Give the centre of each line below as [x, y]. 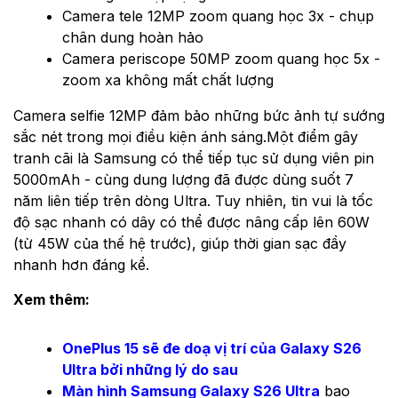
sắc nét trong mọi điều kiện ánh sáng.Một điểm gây [186, 136]
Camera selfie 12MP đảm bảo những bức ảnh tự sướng [199, 115]
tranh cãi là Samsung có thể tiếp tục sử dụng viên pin [194, 158]
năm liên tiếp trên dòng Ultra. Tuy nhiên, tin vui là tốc [193, 200]
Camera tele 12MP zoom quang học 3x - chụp [218, 16]
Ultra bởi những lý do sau [150, 369]
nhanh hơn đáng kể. [81, 264]
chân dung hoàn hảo [133, 37]
